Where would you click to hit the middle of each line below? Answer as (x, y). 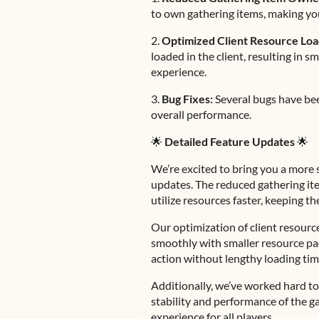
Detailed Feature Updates (230, 141)
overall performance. (201, 114)
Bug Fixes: (187, 99)
